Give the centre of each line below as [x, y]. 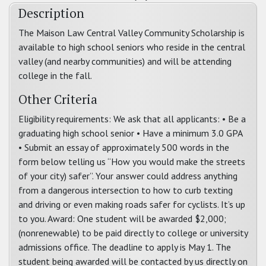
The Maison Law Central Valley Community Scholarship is [132, 33]
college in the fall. [55, 75]
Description [51, 13]
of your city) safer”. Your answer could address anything [128, 176]
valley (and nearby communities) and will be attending [125, 61]
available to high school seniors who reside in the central [132, 47]
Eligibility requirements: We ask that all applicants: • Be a [132, 119]
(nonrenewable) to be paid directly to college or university [133, 233]
